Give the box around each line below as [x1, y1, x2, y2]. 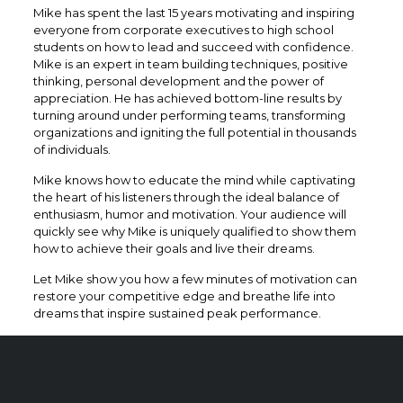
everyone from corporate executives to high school [32, 22, 334, 37]
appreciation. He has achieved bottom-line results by [32, 91, 342, 105]
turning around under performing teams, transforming [32, 108, 345, 122]
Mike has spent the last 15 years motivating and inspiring [32, 5, 354, 20]
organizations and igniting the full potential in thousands [32, 125, 356, 139]
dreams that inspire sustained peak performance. [32, 306, 321, 320]
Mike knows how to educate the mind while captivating [32, 173, 355, 187]
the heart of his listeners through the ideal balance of [32, 190, 339, 204]
